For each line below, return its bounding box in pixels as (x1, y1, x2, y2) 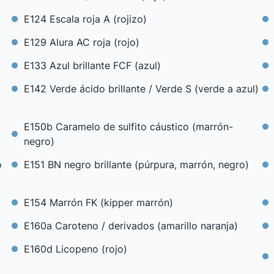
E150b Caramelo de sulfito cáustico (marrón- (23, 120, 233, 133)
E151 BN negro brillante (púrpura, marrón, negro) (23, 158, 249, 171)
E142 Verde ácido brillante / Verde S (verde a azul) (23, 83, 259, 95)
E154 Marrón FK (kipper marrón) (23, 196, 173, 209)
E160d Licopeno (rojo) (23, 243, 127, 255)
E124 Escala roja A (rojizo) (23, 13, 147, 25)
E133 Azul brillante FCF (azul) (23, 59, 161, 72)
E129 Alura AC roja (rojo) (23, 36, 139, 48)
